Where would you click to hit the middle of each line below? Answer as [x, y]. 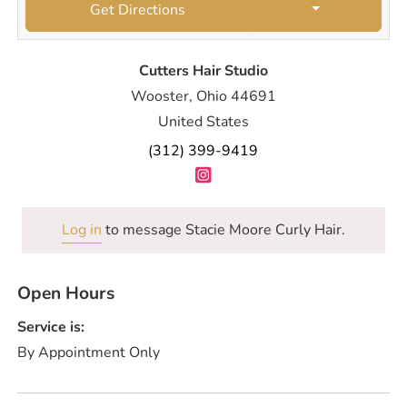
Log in [81, 229]
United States [203, 121]
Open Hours [66, 293]
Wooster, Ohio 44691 [203, 96]
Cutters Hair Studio [203, 70]
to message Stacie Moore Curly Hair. [223, 229]
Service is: [51, 328]
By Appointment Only [89, 353]
